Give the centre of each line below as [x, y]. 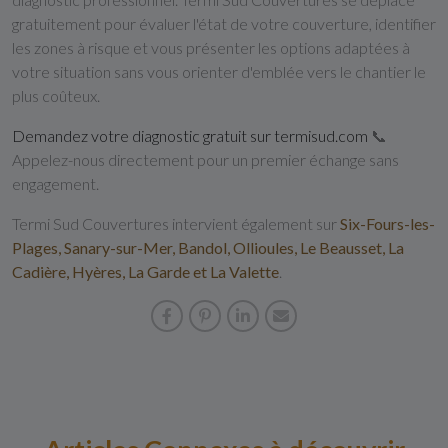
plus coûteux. [56, 95]
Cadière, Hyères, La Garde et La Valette [145, 271]
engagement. [55, 183]
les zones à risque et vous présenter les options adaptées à [211, 47]
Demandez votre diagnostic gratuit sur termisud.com [191, 135]
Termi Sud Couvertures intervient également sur [176, 223]
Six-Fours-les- [387, 223]
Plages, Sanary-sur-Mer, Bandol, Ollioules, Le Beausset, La [208, 247]
